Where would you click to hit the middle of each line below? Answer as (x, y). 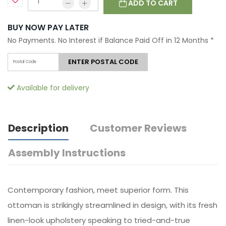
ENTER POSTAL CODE (103, 62)
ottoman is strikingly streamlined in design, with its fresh (112, 205)
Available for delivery (52, 88)
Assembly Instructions (67, 153)
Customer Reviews (138, 128)
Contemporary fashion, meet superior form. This (98, 190)
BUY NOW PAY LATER (48, 28)
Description (38, 128)
